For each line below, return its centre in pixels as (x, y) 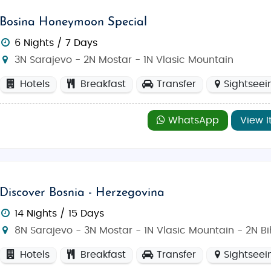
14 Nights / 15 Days (60, 213)
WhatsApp (192, 120)
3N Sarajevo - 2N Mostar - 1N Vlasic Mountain (123, 60)
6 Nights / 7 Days (56, 43)
